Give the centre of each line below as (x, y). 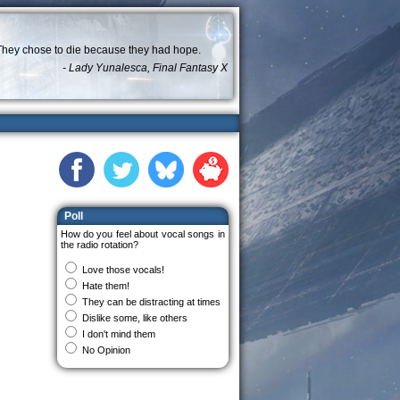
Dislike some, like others (134, 318)
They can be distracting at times (151, 302)
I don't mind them (118, 334)
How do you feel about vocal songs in (142, 234)
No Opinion (106, 350)
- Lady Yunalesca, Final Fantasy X (145, 68)
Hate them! (105, 286)
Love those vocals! (123, 270)
